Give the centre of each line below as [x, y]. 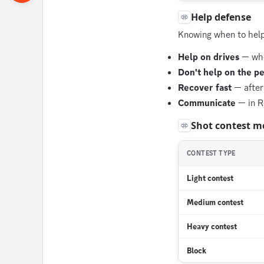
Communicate [207, 103]
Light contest [210, 178]
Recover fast [205, 88]
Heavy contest [212, 226]
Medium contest [215, 202]
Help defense [221, 17]
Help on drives [209, 57]
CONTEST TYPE [211, 153]
